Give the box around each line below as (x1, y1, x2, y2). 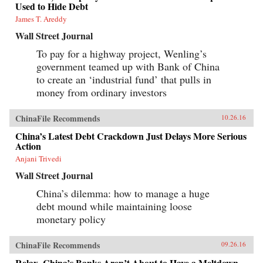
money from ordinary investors (36, 85, 167, 99)
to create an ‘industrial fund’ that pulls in (36, 72, 211, 86)
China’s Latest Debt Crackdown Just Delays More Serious (15, 129, 247, 143)
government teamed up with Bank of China (36, 59, 220, 73)
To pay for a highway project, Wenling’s (36, 46, 207, 60)
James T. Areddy (15, 13, 67, 24)
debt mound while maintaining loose (36, 198, 192, 213)
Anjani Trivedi (15, 153, 62, 164)
